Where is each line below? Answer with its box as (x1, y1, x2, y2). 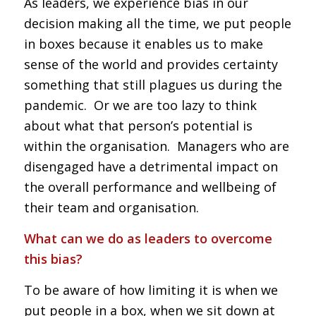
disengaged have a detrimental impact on (23, 157, 278, 175)
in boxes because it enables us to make (23, 35, 263, 52)
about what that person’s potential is (23, 116, 253, 134)
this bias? (23, 250, 83, 267)
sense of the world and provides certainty (23, 55, 278, 73)
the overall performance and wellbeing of (23, 178, 276, 195)
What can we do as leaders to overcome (23, 229, 272, 247)
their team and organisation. (23, 198, 199, 216)
